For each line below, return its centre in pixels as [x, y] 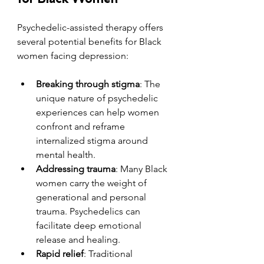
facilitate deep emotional [90, 225]
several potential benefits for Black [90, 41]
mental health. [66, 154]
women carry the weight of [93, 183]
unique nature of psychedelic [98, 98]
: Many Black [143, 169]
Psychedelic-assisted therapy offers [91, 27]
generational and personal [92, 197]
